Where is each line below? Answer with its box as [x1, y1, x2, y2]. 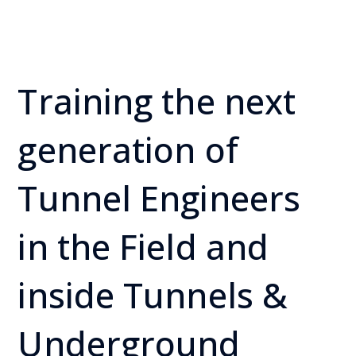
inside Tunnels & [17, 272, 288, 319]
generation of [17, 126, 238, 173]
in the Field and [17, 223, 269, 270]
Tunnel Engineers [17, 175, 301, 222]
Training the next [17, 78, 296, 125]
